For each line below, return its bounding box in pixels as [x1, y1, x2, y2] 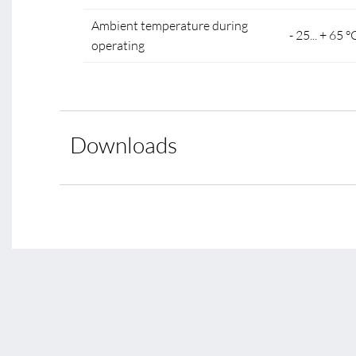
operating [91, 37, 145, 53]
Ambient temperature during [91, 17, 248, 33]
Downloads [70, 131, 177, 158]
